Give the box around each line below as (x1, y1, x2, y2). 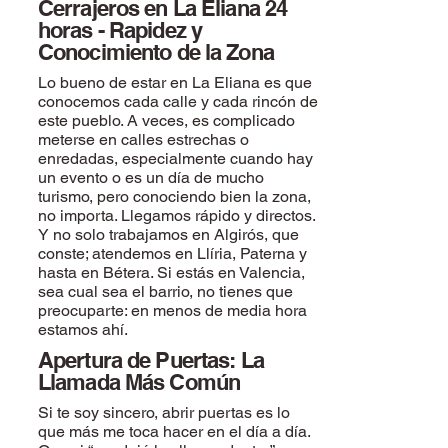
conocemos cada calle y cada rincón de (38, 92, 318, 111)
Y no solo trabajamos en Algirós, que (38, 225, 299, 244)
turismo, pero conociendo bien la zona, (38, 187, 311, 206)
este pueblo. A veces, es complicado (38, 111, 295, 130)
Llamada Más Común (38, 369, 241, 395)
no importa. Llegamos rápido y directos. (38, 206, 315, 225)
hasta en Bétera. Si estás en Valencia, (38, 263, 305, 282)
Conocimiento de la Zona (38, 39, 274, 65)
